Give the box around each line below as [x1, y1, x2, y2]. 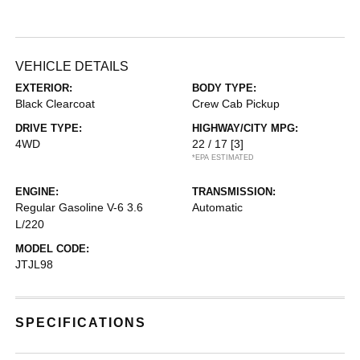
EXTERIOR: [15, 82, 73, 94]
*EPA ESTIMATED [192, 153, 254, 162]
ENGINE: [15, 186, 59, 198]
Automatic [192, 201, 243, 214]
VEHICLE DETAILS [15, 59, 129, 73]
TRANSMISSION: [192, 186, 276, 198]
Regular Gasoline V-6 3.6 [15, 201, 144, 214]
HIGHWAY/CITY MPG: [192, 122, 298, 134]
